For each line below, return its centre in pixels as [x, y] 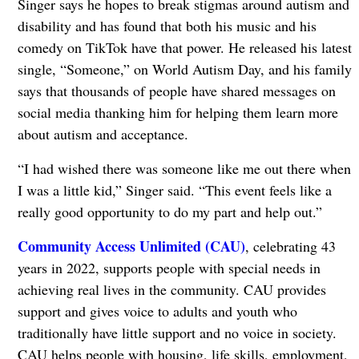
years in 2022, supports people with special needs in [169, 268]
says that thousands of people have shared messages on [176, 91]
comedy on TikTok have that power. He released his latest [184, 47]
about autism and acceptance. [103, 134]
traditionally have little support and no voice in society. [177, 333]
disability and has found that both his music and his [167, 26]
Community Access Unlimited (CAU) [131, 246]
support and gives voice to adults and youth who [157, 311]
